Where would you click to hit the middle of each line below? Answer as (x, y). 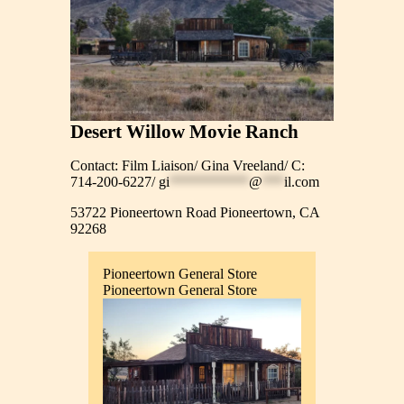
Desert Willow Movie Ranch (185, 131)
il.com (302, 182)
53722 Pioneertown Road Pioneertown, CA (195, 213)
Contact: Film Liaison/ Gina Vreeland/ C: (188, 166)
